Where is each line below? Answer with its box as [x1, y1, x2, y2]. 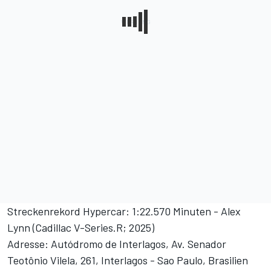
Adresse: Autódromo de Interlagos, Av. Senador [7, 237, 226, 251]
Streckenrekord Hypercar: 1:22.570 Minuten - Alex [7, 204, 241, 218]
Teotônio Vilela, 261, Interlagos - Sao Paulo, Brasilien [7, 253, 248, 267]
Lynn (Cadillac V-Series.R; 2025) [7, 221, 154, 235]
